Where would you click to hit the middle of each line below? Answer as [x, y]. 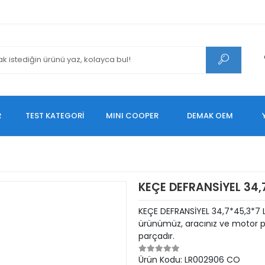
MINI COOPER [132, 116]
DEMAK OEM [210, 116]
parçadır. [156, 236]
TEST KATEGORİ [55, 116]
